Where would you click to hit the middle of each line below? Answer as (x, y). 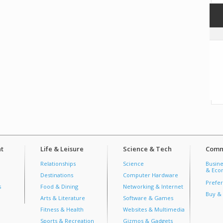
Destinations (57, 175)
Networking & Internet (153, 186)
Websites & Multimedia (154, 209)
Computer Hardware (151, 175)
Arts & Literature (63, 198)
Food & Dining (59, 186)
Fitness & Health (62, 209)
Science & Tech (147, 149)
